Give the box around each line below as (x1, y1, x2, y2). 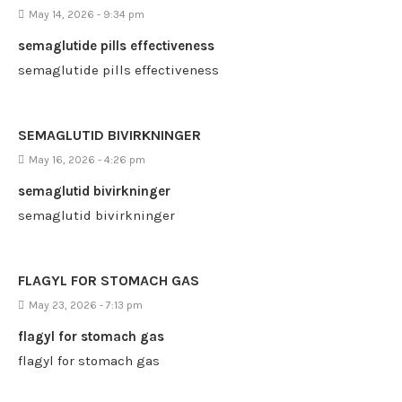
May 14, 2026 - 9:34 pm (29, 8, 144, 21)
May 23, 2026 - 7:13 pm (29, 299, 143, 311)
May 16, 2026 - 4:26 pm (29, 153, 145, 166)
